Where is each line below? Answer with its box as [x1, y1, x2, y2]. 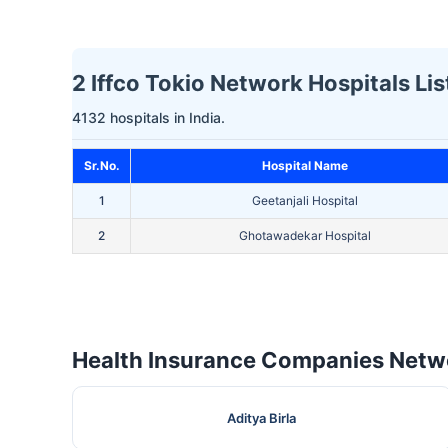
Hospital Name [261, 158, 348, 174]
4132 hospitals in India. [72, 109, 225, 127]
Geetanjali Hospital [251, 193, 358, 209]
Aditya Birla [227, 410, 297, 427]
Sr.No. [83, 158, 120, 174]
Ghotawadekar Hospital [238, 228, 371, 244]
